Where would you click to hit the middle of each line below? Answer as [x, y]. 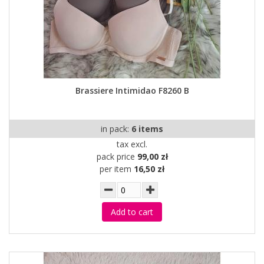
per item [117, 169]
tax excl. [132, 144]
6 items [147, 129]
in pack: [116, 129]
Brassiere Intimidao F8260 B [132, 90]
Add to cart [132, 212]
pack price [117, 156]
